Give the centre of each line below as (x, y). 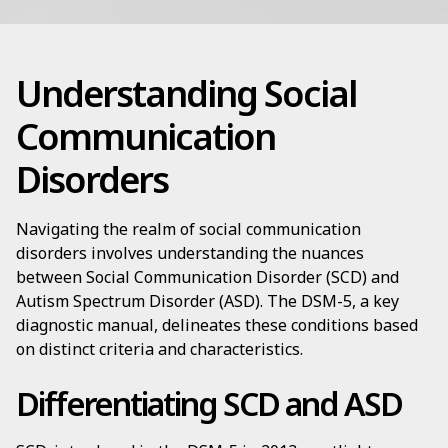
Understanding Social (186, 93)
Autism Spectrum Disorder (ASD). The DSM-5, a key (207, 301)
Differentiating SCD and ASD (209, 403)
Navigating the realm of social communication (188, 229)
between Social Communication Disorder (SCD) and (207, 277)
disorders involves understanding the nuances (190, 253)
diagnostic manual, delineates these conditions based (217, 325)
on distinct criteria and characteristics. (159, 349)
